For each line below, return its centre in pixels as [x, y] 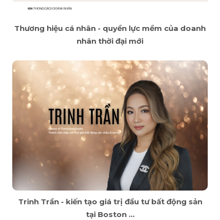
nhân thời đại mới [110, 41]
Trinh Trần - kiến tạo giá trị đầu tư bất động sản [110, 202]
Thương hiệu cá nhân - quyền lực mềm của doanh [110, 28]
